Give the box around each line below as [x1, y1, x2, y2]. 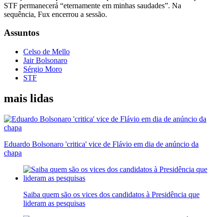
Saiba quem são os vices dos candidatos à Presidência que [23, 190, 200, 199]
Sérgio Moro [23, 65, 62, 74]
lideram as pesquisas [23, 199, 85, 207]
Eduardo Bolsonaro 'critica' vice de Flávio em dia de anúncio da [4, 139, 199, 148]
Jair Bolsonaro [23, 56, 67, 65]
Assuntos [4, 28, 39, 38]
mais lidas [4, 92, 53, 105]
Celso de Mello [23, 47, 70, 56]
